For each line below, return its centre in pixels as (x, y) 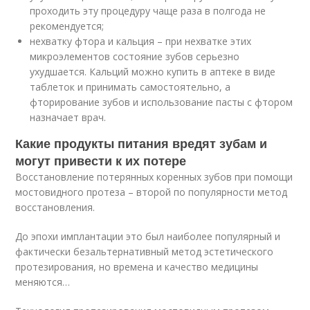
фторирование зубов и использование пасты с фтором (162, 102)
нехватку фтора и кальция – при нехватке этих (141, 41)
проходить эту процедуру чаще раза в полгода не (148, 10)
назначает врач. (68, 117)
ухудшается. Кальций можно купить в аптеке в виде (153, 71)
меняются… (43, 282)
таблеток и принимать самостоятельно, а (130, 86)
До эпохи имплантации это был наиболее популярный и (148, 236)
